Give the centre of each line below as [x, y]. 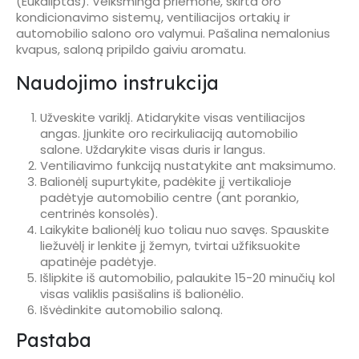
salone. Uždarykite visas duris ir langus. [152, 149]
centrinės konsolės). [99, 214]
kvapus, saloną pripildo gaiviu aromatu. [131, 50]
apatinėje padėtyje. [98, 262]
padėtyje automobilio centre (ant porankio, [169, 198]
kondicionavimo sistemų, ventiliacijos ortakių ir [153, 18]
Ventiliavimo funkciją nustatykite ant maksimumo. [188, 165]
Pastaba [54, 340]
